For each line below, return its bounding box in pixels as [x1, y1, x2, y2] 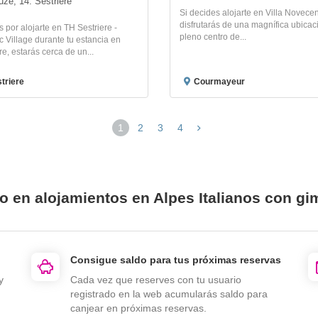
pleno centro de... [180, 31, 246, 42]
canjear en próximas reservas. [70, 302, 207, 314]
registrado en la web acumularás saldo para [70, 287, 268, 300]
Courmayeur [194, 76, 245, 87]
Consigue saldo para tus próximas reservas [70, 253, 281, 265]
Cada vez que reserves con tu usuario [70, 273, 241, 285]
